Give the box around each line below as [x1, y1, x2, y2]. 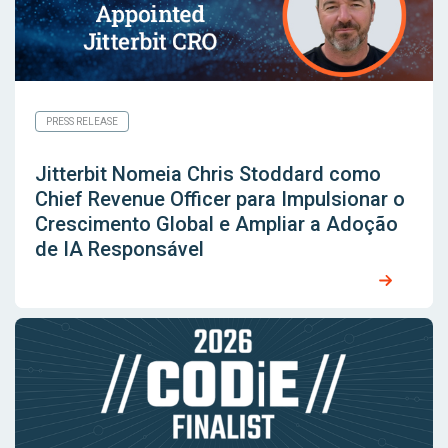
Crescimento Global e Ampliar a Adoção [35, 212, 398, 237]
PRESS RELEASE [46, 116, 118, 128]
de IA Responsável [35, 237, 204, 262]
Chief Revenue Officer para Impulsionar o [35, 187, 405, 212]
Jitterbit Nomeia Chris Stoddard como [35, 162, 381, 187]
